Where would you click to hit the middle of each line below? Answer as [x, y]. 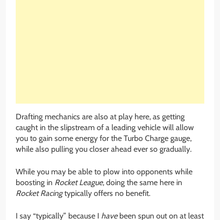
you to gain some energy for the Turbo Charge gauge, [104, 138]
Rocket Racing [39, 193]
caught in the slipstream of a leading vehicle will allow [105, 127]
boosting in [35, 182]
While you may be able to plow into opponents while [104, 171]
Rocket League [79, 182]
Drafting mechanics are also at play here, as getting [100, 116]
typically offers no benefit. [106, 193]
